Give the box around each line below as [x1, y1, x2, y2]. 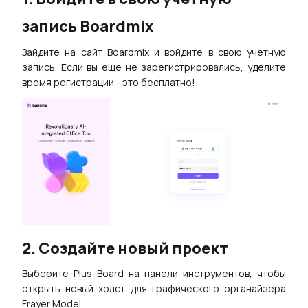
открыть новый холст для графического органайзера [22, 282, 286, 296]
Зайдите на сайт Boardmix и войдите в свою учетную [22, 45, 286, 58]
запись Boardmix [22, 16, 153, 37]
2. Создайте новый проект [22, 237, 228, 258]
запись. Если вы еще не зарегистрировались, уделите [22, 60, 286, 74]
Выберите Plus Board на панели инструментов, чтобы [22, 267, 286, 280]
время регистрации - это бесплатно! [22, 75, 195, 89]
